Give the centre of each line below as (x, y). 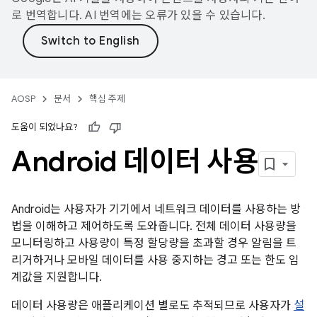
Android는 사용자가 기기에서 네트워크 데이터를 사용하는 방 (156, 209)
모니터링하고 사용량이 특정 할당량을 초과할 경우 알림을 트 (154, 243)
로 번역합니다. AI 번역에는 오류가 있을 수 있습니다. (138, 16)
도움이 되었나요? (45, 127)
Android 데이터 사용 (135, 161)
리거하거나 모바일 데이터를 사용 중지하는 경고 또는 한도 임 (155, 260)
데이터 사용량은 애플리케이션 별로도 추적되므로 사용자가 (152, 306)
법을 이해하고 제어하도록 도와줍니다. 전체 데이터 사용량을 (154, 226)
